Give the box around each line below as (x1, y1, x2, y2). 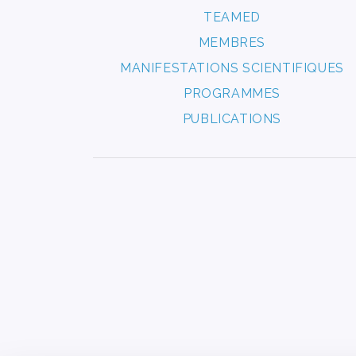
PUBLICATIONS (182, 111, 282, 127)
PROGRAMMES (184, 86, 281, 102)
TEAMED (203, 10, 261, 25)
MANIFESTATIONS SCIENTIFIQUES (120, 60, 344, 76)
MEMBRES (198, 35, 266, 51)
